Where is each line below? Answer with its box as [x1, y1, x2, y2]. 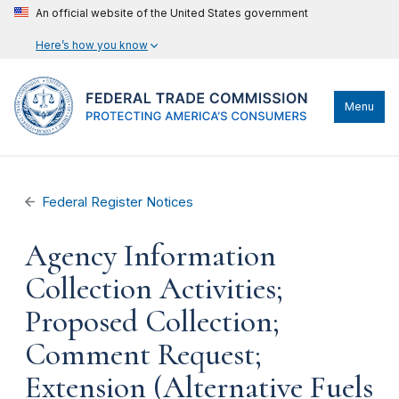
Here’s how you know [36, 38, 148, 52]
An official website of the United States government [36, 6, 308, 20]
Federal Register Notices [42, 194, 194, 210]
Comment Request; [25, 336, 262, 373]
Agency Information [25, 237, 276, 274]
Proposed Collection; [25, 303, 280, 340]
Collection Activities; [25, 270, 283, 307]
